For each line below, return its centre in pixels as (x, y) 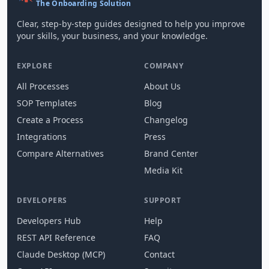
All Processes (43, 86)
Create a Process (50, 119)
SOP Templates (47, 103)
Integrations (42, 136)
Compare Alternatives (60, 153)
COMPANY (164, 65)
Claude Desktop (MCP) (61, 254)
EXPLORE (35, 65)
